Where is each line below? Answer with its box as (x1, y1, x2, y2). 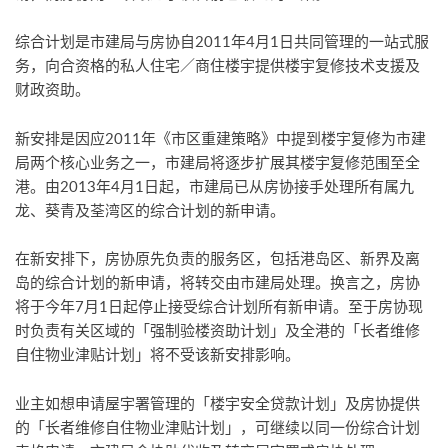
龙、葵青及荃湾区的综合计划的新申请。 (15, 200, 285, 221)
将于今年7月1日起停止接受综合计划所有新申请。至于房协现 (15, 296, 423, 317)
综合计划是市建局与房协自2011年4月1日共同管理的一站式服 (15, 31, 429, 52)
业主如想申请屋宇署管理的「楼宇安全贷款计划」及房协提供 (15, 393, 420, 414)
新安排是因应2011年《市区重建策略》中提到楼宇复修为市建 (15, 128, 426, 149)
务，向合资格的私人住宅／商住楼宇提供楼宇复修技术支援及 (15, 55, 420, 76)
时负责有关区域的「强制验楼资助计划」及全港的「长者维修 (15, 320, 420, 341)
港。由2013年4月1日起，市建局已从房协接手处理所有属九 (15, 176, 414, 197)
